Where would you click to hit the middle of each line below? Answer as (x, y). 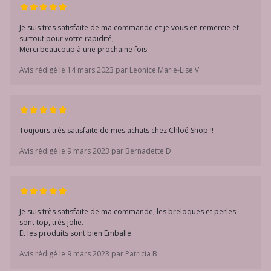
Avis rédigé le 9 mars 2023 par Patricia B (88, 254)
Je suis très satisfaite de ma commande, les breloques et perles (128, 211)
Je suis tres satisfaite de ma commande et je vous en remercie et (129, 28)
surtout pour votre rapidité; (67, 38)
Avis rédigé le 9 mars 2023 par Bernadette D (95, 151)
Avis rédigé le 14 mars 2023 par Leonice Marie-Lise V (109, 70)
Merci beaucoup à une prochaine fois (83, 49)
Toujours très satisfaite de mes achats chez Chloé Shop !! (116, 130)
